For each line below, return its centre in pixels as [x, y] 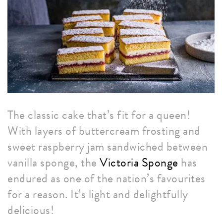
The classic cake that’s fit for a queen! [99, 115]
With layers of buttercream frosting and [104, 131]
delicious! [31, 210]
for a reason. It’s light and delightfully [98, 194]
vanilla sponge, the [54, 163]
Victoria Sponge [139, 163]
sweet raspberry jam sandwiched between [108, 147]
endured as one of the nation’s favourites [107, 179]
